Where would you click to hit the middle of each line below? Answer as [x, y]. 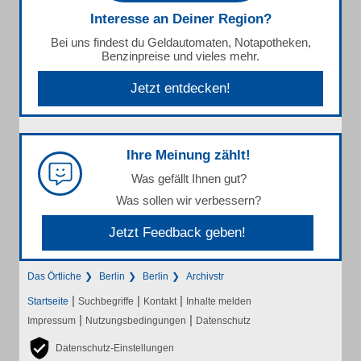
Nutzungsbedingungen [136, 321]
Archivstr [205, 276]
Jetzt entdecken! [180, 88]
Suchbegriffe [106, 301]
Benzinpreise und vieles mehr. [180, 56]
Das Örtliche [54, 276]
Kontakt [160, 301]
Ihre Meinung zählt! [189, 155]
